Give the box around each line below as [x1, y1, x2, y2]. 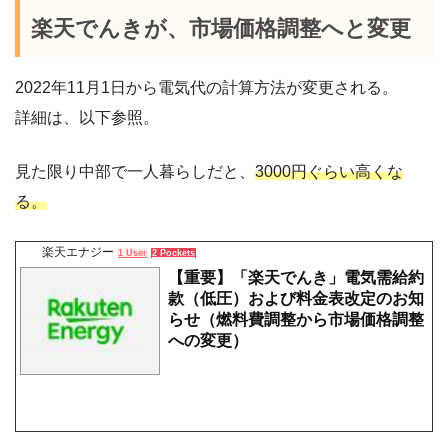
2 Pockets [152, 247, 195, 258]
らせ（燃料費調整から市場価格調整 [168, 310, 424, 328]
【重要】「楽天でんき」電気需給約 [168, 268, 424, 286]
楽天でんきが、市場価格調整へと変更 [31, 15, 412, 41]
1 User [118, 247, 147, 258]
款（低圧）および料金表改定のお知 [168, 289, 424, 307]
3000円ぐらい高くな [255, 162, 403, 180]
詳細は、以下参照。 [15, 108, 159, 126]
